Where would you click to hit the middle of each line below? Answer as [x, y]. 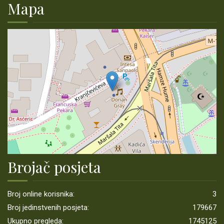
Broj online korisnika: [41, 194]
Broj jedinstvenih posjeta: [48, 208]
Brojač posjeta [54, 167]
